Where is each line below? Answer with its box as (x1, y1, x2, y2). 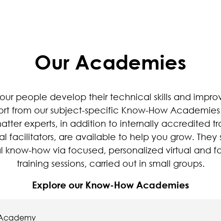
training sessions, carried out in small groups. (16, 157, 205, 169)
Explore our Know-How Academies (32, 179, 189, 190)
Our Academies (35, 49, 186, 74)
